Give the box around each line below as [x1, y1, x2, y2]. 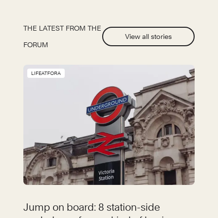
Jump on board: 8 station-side [23, 200, 160, 213]
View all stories [125, 33, 172, 41]
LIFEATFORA [31, 70, 61, 76]
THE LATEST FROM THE [23, 24, 101, 33]
